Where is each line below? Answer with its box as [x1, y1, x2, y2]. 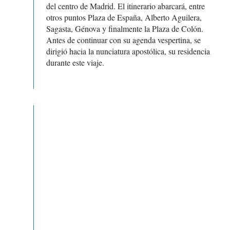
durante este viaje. [46, 57, 104, 68]
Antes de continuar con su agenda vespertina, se [46, 34, 201, 46]
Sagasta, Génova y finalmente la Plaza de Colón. [46, 23, 203, 34]
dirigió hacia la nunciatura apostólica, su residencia [46, 46, 210, 57]
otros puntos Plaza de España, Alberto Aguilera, [46, 12, 202, 23]
